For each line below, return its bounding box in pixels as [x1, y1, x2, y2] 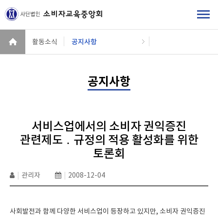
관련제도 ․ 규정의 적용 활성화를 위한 [19, 132, 199, 147]
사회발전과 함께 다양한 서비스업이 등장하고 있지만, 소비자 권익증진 [10, 207, 205, 216]
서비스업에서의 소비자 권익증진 [32, 119, 186, 134]
